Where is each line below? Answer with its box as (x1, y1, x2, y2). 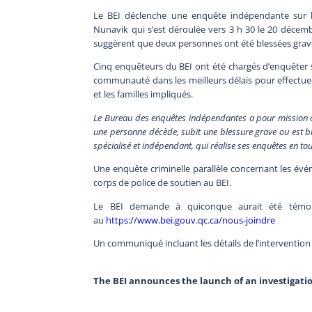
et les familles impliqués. (93, 88, 196, 101)
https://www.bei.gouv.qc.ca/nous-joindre (106, 213, 276, 226)
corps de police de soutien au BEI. (93, 176, 232, 189)
